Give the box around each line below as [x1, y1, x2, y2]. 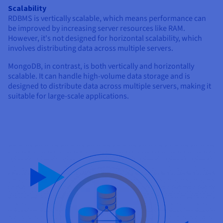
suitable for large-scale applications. [8, 91, 129, 102]
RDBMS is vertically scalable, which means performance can [8, 13, 206, 24]
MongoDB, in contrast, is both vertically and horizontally [8, 61, 194, 72]
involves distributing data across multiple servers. [8, 43, 173, 54]
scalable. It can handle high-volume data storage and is [8, 71, 190, 82]
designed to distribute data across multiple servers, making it [8, 81, 211, 92]
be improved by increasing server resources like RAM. [8, 23, 185, 34]
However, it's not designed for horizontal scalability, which [8, 33, 202, 44]
